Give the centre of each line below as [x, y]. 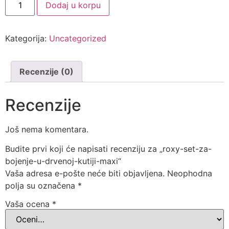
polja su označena [41, 186]
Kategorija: [27, 38]
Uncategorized [78, 38]
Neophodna [190, 174]
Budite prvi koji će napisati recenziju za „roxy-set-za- [108, 149]
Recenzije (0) [47, 71]
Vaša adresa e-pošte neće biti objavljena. [85, 174]
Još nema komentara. [47, 129]
